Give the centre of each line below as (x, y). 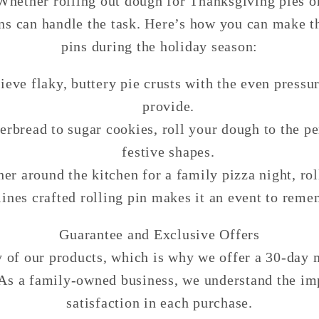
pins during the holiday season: (159, 47)
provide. (168, 106)
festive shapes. (168, 152)
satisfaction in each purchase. (159, 303)
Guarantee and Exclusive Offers (159, 235)
